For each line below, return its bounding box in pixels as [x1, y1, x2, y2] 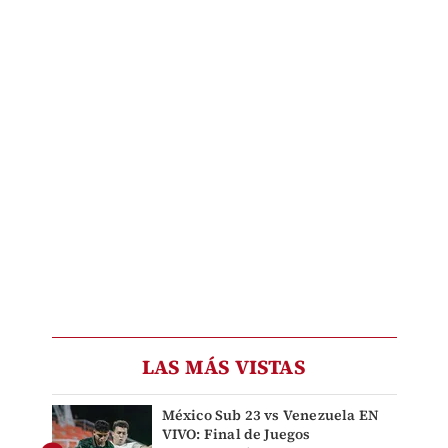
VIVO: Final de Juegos [161, 423, 311, 444]
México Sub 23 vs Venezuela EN [161, 404, 380, 425]
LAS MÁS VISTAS [142, 352, 306, 381]
